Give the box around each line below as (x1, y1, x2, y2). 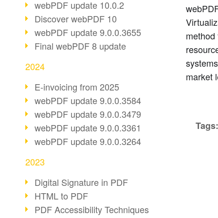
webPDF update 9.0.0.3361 (35, 121, 141, 134)
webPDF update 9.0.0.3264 (35, 135, 141, 147)
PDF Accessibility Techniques (35, 203, 149, 216)
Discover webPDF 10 (35, 12, 117, 25)
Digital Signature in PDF (35, 176, 128, 188)
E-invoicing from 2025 (35, 80, 119, 93)
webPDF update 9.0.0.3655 (35, 26, 141, 38)
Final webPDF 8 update (35, 39, 126, 52)
